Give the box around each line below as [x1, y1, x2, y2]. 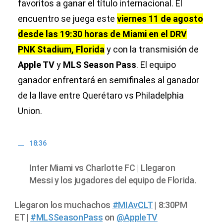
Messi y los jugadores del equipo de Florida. [29, 175, 196, 186]
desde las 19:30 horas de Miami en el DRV [18, 29, 187, 40]
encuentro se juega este [18, 13, 117, 24]
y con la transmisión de [105, 44, 199, 55]
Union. [18, 106, 42, 116]
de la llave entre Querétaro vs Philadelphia [18, 90, 184, 101]
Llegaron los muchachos [14, 200, 112, 211]
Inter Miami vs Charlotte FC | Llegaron [29, 163, 175, 173]
